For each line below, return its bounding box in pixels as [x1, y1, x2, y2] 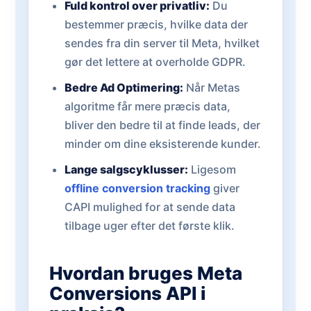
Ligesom [187, 162, 236, 176]
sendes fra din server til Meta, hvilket [64, 36, 260, 50]
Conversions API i [49, 283, 205, 304]
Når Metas [183, 81, 240, 94]
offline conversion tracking [64, 181, 210, 195]
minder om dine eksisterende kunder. [64, 137, 261, 151]
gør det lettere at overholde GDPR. [64, 55, 246, 69]
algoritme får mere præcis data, [64, 99, 230, 113]
